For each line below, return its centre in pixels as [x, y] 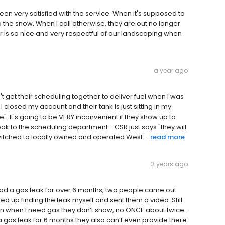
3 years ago [170, 164]
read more [167, 137]
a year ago [171, 71]
